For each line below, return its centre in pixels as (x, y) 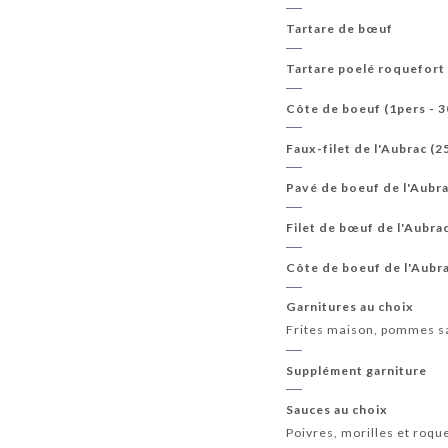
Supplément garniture (357, 370)
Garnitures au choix (350, 306)
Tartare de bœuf (340, 29)
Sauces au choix (337, 409)
